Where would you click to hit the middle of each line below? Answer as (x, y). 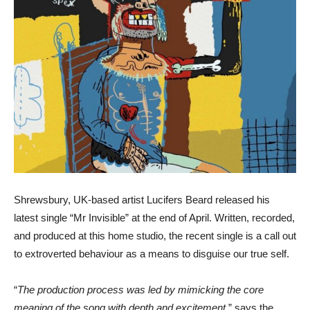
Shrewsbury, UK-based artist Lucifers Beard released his (142, 200)
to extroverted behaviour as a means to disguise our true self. (152, 254)
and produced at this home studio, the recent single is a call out (155, 236)
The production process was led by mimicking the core (140, 290)
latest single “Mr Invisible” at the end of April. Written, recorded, (154, 218)
